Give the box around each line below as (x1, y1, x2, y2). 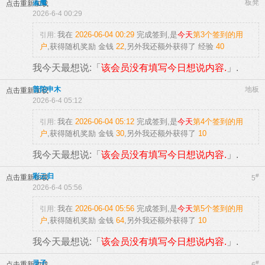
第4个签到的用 (193, 117, 243, 126)
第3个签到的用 (193, 30, 243, 39)
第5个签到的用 (193, 204, 243, 213)
